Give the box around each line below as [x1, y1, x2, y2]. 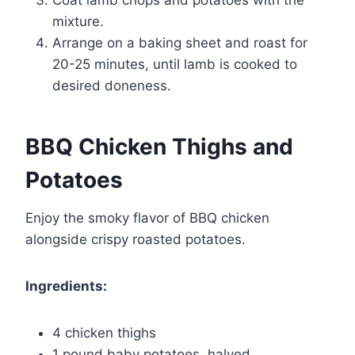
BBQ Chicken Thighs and [25, 132, 293, 160]
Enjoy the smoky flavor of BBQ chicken [25, 209, 269, 226]
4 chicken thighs [52, 324, 156, 341]
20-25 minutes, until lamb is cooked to [52, 55, 297, 72]
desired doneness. [52, 77, 171, 94]
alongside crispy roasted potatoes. [25, 231, 246, 247]
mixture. [52, 13, 104, 29]
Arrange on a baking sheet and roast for [52, 34, 307, 51]
